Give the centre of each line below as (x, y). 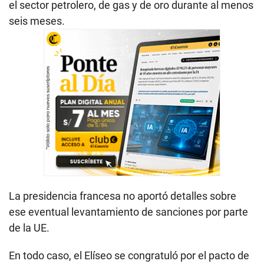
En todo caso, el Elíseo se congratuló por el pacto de (129, 255)
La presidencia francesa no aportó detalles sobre (123, 196)
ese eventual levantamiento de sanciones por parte (128, 212)
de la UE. (29, 227)
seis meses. (37, 21)
